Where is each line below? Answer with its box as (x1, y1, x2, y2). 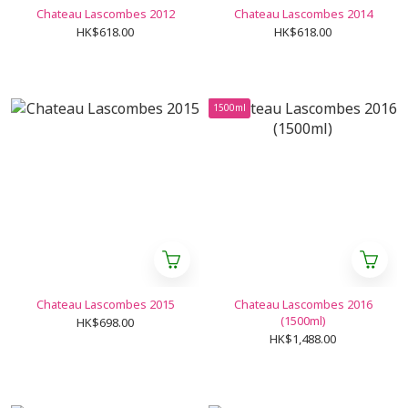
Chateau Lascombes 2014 (233, 5, 372, 22)
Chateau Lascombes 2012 (36, 5, 175, 22)
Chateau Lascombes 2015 (36, 296, 175, 312)
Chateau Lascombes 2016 (233, 296, 372, 312)
